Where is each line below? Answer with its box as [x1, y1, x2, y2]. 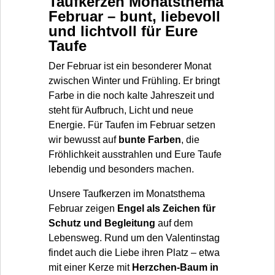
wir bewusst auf [48, 134, 118, 145]
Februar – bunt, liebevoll [48, 9, 220, 25]
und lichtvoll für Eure [48, 23, 198, 39]
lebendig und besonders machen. [48, 164, 194, 175]
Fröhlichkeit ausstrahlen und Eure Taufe [48, 149, 222, 160]
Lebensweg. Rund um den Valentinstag [48, 233, 220, 244]
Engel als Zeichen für [117, 203, 215, 214]
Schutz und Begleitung [48, 218, 155, 229]
